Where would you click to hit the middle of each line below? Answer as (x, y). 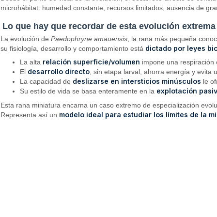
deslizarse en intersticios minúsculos (137, 81)
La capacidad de (46, 82)
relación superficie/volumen (92, 62)
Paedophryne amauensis (89, 39)
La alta (31, 62)
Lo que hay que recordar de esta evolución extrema (109, 26)
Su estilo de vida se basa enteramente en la (88, 91)
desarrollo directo (59, 72)
